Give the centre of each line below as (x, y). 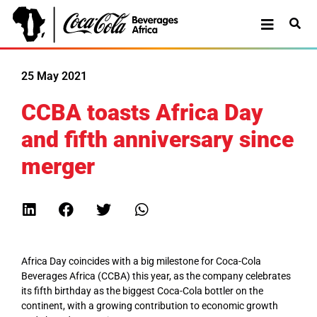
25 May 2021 (54, 76)
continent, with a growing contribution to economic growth (150, 306)
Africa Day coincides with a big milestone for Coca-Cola (141, 261)
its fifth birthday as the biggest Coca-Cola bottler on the (142, 291)
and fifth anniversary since (157, 139)
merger (58, 166)
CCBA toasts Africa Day (142, 113)
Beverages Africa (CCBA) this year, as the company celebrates (156, 276)
